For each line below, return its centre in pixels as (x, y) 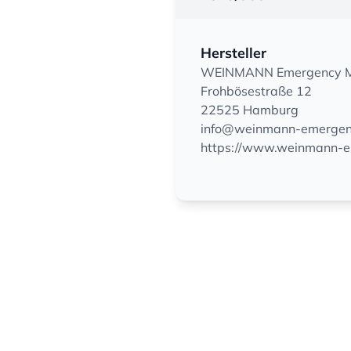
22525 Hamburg (250, 110)
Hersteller (233, 53)
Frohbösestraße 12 (256, 91)
